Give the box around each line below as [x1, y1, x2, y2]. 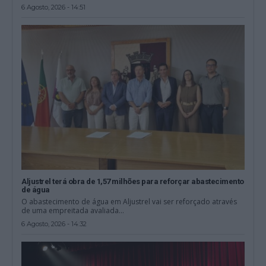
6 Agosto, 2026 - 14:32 [21, 220, 87, 229]
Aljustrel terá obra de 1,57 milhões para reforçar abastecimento [21, 177, 244, 186]
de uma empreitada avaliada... [21, 205, 125, 216]
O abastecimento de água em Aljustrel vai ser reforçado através [21, 197, 237, 207]
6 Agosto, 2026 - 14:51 [21, 3, 86, 12]
